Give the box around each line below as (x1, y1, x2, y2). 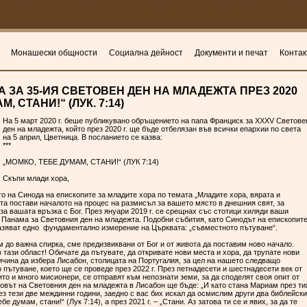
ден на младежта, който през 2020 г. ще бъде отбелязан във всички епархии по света (3, 125, 301, 133)
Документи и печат (195, 48, 268, 58)
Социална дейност (109, 48, 183, 58)
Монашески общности (11, 48, 97, 58)
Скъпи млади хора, (3, 174, 69, 182)
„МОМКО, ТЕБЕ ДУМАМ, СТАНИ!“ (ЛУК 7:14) (3, 158, 159, 166)
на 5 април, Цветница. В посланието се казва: (3, 133, 164, 141)
